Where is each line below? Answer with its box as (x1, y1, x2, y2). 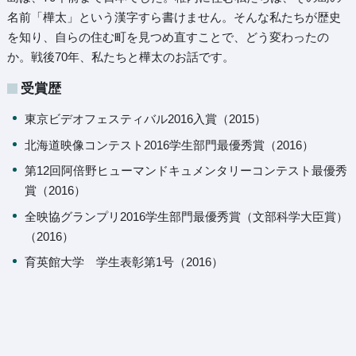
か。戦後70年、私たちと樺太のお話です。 (6, 50, 234, 64)
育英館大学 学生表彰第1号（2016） (25, 255, 224, 269)
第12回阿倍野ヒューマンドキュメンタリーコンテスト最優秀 (25, 164, 348, 177)
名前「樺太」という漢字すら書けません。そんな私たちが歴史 (6, 10, 341, 24)
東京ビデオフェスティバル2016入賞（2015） (25, 112, 267, 126)
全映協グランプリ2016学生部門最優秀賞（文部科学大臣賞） (25, 209, 349, 223)
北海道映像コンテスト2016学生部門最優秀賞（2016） (25, 137, 315, 152)
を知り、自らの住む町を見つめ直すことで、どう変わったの (6, 30, 329, 44)
